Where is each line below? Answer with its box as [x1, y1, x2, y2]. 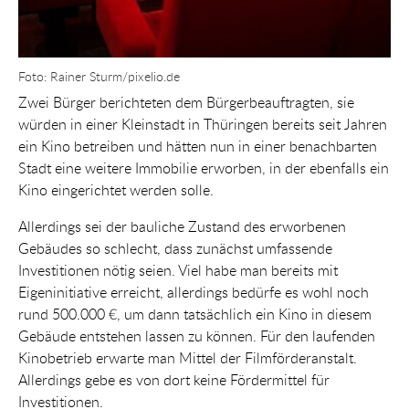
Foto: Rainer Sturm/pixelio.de [18, 67, 180, 85]
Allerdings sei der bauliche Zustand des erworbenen [18, 215, 346, 236]
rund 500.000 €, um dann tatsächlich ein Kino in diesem [18, 303, 372, 324]
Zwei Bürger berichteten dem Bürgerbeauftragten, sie [18, 91, 354, 112]
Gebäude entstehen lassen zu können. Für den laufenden [18, 325, 375, 346]
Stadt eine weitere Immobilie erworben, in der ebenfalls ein [18, 157, 389, 178]
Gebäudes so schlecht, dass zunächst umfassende [18, 237, 332, 258]
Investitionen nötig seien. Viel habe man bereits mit [18, 259, 338, 280]
